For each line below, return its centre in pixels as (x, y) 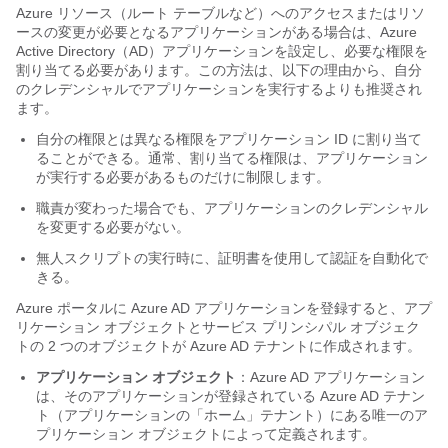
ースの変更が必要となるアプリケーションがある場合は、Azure (216, 32)
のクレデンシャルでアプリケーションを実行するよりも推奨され (219, 89)
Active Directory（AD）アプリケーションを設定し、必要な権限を (222, 51)
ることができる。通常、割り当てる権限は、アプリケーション (232, 158)
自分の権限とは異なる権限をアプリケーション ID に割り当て (229, 139)
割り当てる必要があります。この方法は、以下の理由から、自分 (219, 70)
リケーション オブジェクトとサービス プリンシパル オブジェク (218, 327)
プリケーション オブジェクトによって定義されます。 (206, 434)
